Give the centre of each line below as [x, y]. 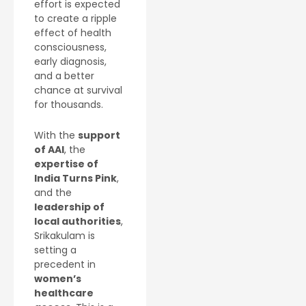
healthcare [64, 293]
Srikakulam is [65, 236]
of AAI [49, 150]
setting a [55, 250]
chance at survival [78, 90]
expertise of [66, 164]
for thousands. [69, 104]
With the [56, 136]
